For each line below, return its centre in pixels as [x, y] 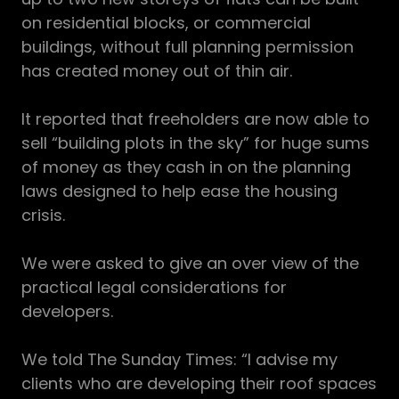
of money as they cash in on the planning [186, 167]
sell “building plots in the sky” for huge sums [195, 143]
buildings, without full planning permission [187, 47]
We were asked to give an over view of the [190, 264]
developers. [67, 312]
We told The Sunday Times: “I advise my [179, 360]
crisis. [45, 216]
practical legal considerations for [154, 288]
